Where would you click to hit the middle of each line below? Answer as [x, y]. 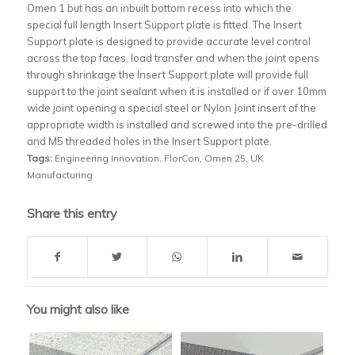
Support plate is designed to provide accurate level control [168, 41]
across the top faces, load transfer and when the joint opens [173, 57]
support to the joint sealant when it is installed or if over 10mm [176, 91]
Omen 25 [225, 158]
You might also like [78, 309]
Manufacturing [59, 174]
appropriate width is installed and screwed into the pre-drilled [177, 124]
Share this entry [72, 213]
